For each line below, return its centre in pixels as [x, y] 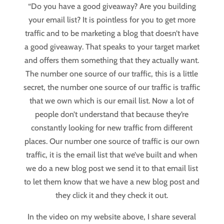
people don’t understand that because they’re [112, 114]
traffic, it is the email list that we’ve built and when [112, 155]
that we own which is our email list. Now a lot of [112, 101]
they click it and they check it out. [112, 195]
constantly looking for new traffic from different [112, 128]
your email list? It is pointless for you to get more [112, 20]
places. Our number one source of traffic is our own [112, 141]
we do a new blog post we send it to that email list [112, 168]
